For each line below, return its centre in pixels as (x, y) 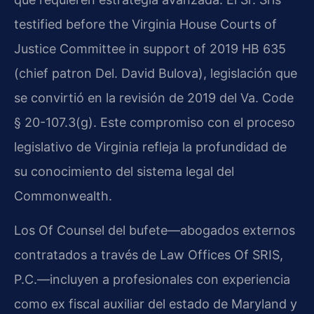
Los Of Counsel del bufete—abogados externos (155, 231)
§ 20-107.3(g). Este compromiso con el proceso (155, 122)
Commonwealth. (63, 196)
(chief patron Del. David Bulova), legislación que (156, 73)
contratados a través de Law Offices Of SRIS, (149, 255)
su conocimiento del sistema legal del (124, 171)
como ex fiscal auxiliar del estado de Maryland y (156, 304)
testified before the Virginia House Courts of (145, 24)
